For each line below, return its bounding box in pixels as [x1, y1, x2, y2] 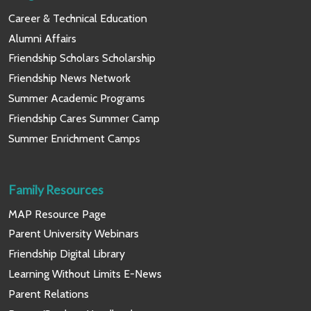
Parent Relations [8, 287, 89, 301]
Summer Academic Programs [8, 92, 145, 106]
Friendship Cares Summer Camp [8, 111, 160, 125]
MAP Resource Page [8, 207, 106, 221]
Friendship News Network [8, 72, 131, 85]
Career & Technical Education [8, 11, 147, 25]
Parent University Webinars [8, 227, 139, 241]
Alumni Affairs [8, 31, 76, 45]
